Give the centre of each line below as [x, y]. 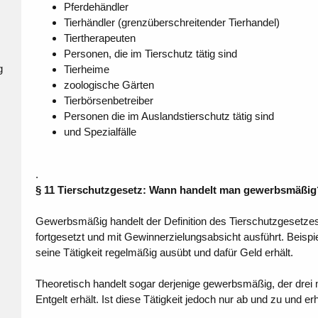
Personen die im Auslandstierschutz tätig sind [169, 116]
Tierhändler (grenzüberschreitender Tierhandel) [171, 23]
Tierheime [86, 70]
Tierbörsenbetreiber [108, 101]
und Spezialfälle [100, 132]
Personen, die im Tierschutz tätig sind [150, 54]
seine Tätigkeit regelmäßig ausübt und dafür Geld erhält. [164, 253]
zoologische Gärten [109, 85]
